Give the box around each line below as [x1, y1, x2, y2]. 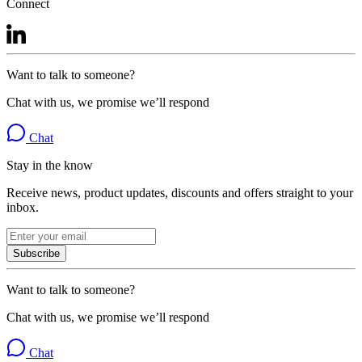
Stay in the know [6, 158, 93, 173]
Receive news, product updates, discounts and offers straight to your [6, 186, 353, 200]
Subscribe [13, 247, 60, 260]
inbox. [6, 200, 39, 215]
